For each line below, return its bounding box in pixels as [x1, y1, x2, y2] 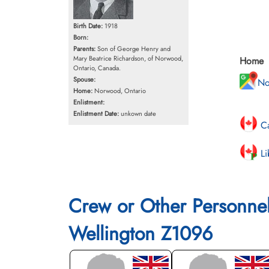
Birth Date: [73, 21, 103, 31]
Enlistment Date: [73, 109, 119, 118]
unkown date [119, 109, 156, 118]
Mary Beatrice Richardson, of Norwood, [73, 53, 183, 63]
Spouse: [73, 74, 95, 84]
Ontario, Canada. [73, 63, 121, 73]
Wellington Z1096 [68, 220, 213, 247]
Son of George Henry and [95, 44, 171, 53]
